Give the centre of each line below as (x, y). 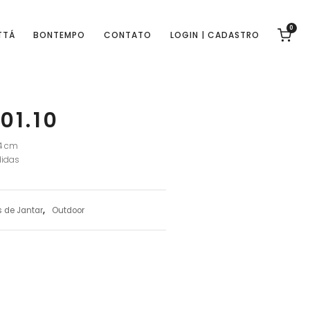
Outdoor (68, 210)
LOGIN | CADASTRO (215, 35)
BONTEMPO (60, 35)
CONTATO (128, 35)
